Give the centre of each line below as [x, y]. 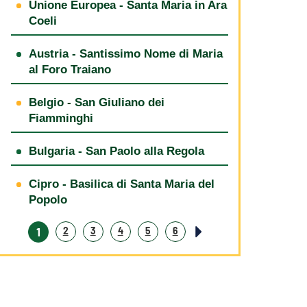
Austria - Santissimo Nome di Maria [125, 53]
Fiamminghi [61, 118]
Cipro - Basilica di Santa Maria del [121, 184]
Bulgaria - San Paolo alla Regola [116, 151]
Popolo [48, 199]
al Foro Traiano [70, 69]
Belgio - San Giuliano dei [96, 102]
